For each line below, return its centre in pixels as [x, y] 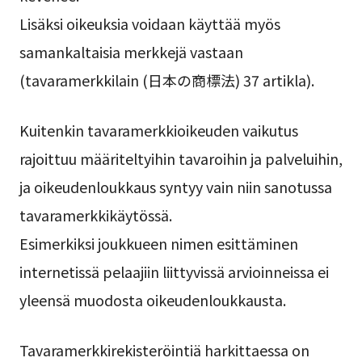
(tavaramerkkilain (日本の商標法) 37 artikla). [166, 80]
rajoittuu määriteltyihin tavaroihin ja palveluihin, [181, 158]
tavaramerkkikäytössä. [95, 215]
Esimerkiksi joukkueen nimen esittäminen [158, 243]
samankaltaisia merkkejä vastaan [131, 51]
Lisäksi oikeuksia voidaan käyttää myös [149, 23]
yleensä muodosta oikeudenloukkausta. [152, 299]
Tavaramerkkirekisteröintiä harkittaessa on [164, 349]
